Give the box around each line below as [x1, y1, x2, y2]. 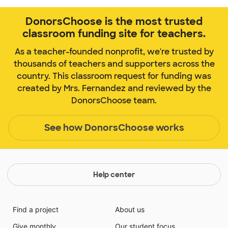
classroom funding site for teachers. [22, 27, 206, 41]
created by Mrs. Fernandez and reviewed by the [17, 83, 211, 94]
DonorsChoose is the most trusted [25, 15, 203, 28]
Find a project [12, 205, 59, 214]
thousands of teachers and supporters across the [13, 59, 215, 70]
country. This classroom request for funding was [17, 71, 211, 82]
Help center [93, 170, 135, 180]
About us [115, 205, 145, 214]
